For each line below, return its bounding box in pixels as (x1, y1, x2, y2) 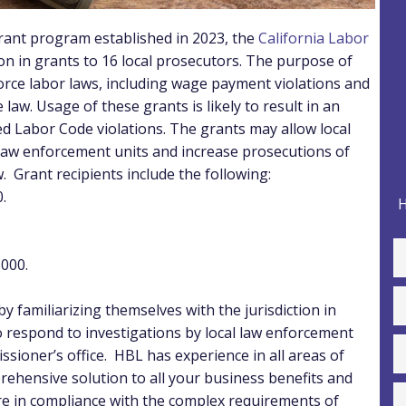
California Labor (258, 27, 369, 48)
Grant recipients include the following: (14, 163, 271, 184)
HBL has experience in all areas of (114, 344, 344, 365)
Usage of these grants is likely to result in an (36, 95, 340, 116)
